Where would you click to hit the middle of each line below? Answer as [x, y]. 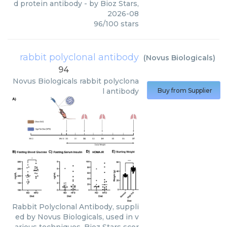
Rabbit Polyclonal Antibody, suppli [75, 207]
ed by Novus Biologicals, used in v [77, 217]
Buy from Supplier [185, 90]
